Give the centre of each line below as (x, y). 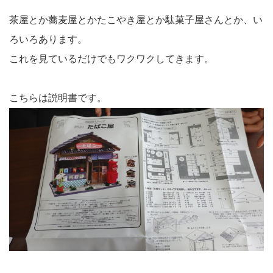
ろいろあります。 (48, 40)
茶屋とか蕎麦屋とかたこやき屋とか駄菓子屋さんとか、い (136, 20)
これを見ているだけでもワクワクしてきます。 (112, 59)
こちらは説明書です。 (58, 98)
